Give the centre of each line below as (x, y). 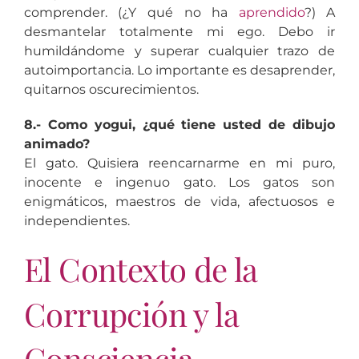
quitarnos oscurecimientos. (111, 89)
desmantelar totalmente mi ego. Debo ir (179, 31)
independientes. (77, 220)
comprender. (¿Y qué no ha (131, 12)
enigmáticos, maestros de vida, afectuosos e (179, 201)
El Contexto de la (141, 268)
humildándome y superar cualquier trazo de (179, 50)
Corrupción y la (131, 313)
